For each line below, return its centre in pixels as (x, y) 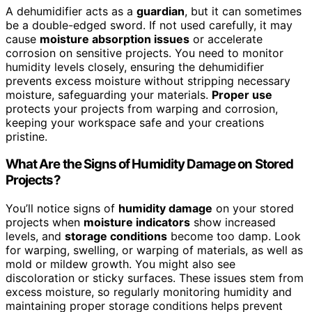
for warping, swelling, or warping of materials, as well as (154, 250)
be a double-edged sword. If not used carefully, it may (149, 25)
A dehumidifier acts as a (71, 11)
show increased (233, 223)
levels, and (35, 236)
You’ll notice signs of (62, 209)
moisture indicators (137, 223)
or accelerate (226, 39)
